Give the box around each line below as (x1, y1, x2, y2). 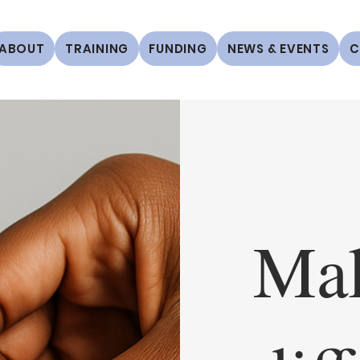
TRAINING (65, 40, 129, 57)
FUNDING (149, 40, 207, 57)
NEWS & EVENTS (227, 40, 329, 57)
